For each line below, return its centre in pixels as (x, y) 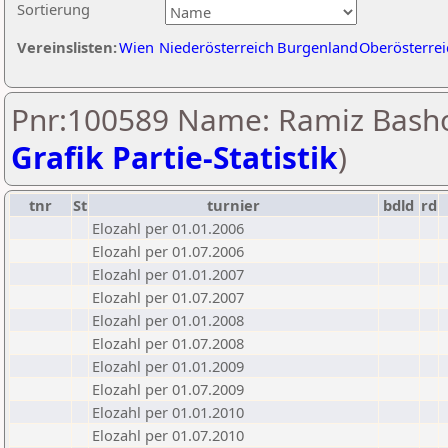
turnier (233, 205)
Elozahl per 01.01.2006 (168, 228)
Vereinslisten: (67, 47)
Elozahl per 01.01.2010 (168, 412)
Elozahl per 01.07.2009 (168, 389)
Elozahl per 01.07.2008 (168, 343)
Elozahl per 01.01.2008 (168, 320)
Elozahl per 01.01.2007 (168, 274)
